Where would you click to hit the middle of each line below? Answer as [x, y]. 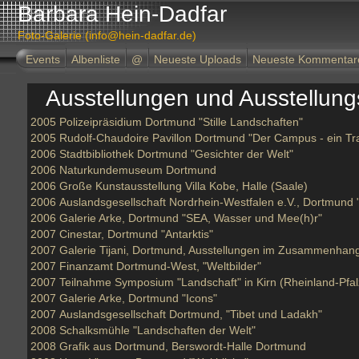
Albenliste [96, 59]
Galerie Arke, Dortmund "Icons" [138, 298]
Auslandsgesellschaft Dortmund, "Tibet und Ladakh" [191, 314]
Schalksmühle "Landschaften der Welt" [157, 330]
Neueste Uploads [198, 59]
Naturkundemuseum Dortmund [138, 170]
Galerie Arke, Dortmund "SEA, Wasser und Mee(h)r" [191, 218]
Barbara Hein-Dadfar [122, 14]
